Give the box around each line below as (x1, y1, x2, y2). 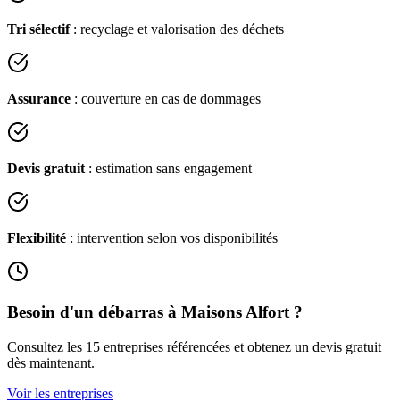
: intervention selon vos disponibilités (66, 230, 278, 246)
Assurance (7, 91, 71, 107)
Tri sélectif (7, 21, 70, 37)
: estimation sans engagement (85, 161, 252, 177)
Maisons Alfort (181, 303, 289, 322)
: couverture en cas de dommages (71, 91, 261, 107)
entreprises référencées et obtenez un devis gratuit (100, 338, 381, 354)
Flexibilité (7, 230, 66, 246)
